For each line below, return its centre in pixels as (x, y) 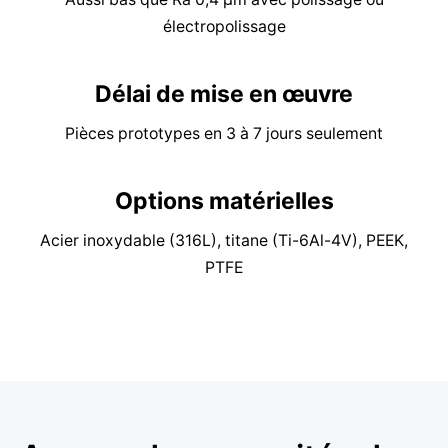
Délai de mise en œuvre (224, 94)
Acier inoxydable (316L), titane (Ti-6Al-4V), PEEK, (224, 241)
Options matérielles (224, 201)
